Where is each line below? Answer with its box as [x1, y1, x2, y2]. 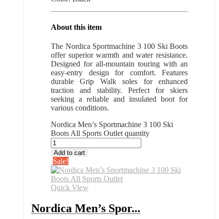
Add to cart [54, 149, 85, 156]
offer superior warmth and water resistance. [51, 50, 188, 59]
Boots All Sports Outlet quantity [51, 129, 150, 137]
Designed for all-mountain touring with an [51, 59, 188, 68]
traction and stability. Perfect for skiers [51, 86, 188, 94]
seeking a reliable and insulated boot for [51, 94, 188, 103]
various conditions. [51, 103, 109, 112]
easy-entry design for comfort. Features [51, 68, 188, 77]
